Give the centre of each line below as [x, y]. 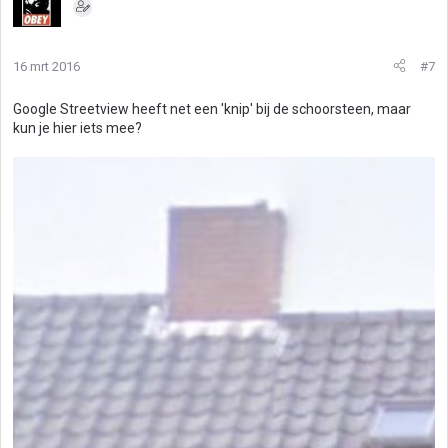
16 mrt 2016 [46, 66]
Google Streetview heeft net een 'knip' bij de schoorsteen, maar [212, 108]
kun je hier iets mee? [77, 127]
